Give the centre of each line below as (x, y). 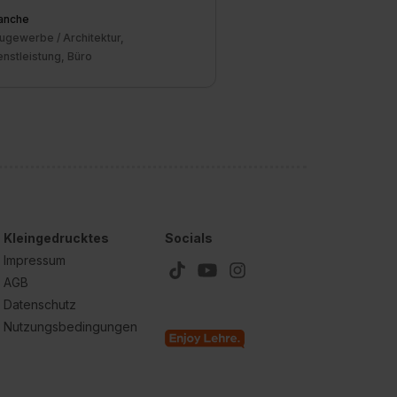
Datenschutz (39, 304)
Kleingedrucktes (56, 238)
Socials (189, 238)
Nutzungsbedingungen (70, 327)
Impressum (34, 260)
